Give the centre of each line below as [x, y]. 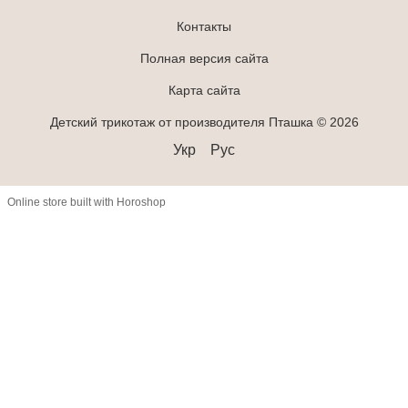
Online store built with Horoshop [87, 203]
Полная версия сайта [204, 58]
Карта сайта [204, 90]
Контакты [204, 26]
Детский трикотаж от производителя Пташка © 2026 [204, 122]
